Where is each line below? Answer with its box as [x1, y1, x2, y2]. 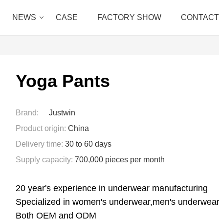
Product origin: [16, 124, 66, 132]
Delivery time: [16, 140, 63, 148]
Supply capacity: [16, 155, 73, 164]
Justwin [49, 109, 75, 117]
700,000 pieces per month [75, 155, 165, 164]
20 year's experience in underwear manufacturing [16, 183, 208, 193]
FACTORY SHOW [97, 13, 161, 22]
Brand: [16, 109, 39, 117]
